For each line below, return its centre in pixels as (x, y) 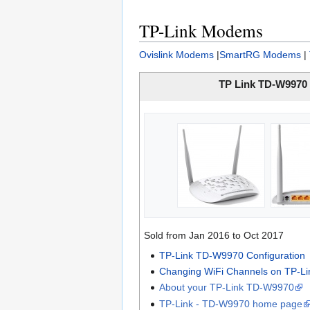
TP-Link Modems (201, 30)
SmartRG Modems (260, 54)
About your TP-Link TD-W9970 (226, 288)
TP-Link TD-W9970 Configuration (232, 255)
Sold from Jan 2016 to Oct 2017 (213, 235)
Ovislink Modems (176, 54)
